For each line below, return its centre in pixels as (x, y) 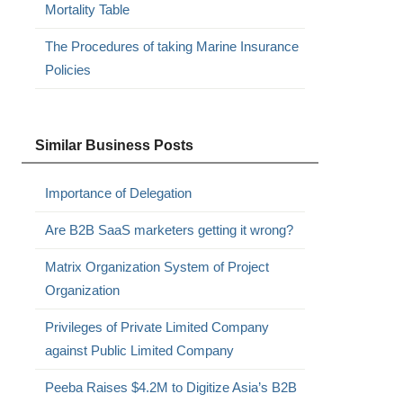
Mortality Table (87, 9)
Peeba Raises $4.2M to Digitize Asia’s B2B (170, 387)
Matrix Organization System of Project (157, 267)
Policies (67, 70)
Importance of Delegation (118, 193)
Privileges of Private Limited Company (157, 327)
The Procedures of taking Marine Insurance (171, 46)
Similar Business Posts (114, 145)
